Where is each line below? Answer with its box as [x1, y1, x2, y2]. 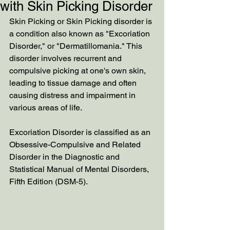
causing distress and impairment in [9, 90, 138, 100]
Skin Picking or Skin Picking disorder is [9, 16, 154, 26]
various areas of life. [9, 103, 82, 112]
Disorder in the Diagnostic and [9, 152, 122, 162]
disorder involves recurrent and [9, 53, 124, 63]
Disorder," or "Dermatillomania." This [9, 41, 144, 51]
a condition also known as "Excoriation [9, 29, 152, 39]
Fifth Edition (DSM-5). [9, 177, 89, 186]
